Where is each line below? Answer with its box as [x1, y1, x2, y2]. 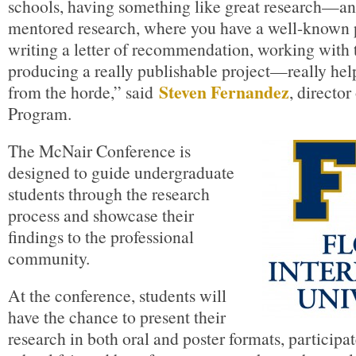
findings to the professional [8, 225, 194, 248]
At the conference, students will [8, 284, 226, 307]
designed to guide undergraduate [8, 161, 234, 184]
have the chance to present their [8, 305, 226, 328]
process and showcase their [8, 203, 194, 226]
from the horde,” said [8, 80, 159, 103]
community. [8, 246, 90, 269]
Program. [8, 102, 72, 125]
